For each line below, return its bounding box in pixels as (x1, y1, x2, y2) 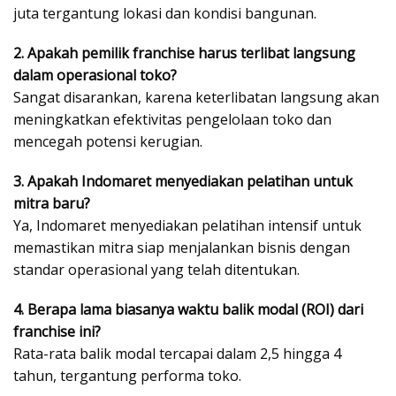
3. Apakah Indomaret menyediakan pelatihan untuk (13, 171, 353, 191)
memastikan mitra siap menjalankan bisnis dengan (13, 237, 350, 257)
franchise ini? (13, 321, 101, 341)
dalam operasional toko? (13, 65, 177, 85)
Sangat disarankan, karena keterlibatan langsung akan (13, 87, 379, 107)
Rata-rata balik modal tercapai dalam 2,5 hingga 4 (13, 343, 341, 363)
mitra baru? (13, 193, 90, 213)
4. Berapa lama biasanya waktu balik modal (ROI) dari (13, 299, 363, 319)
